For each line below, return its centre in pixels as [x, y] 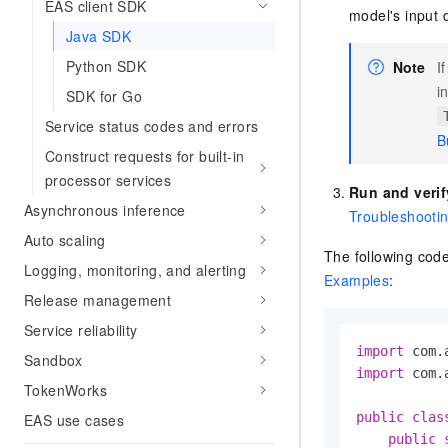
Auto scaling [65, 240]
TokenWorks [65, 390]
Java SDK [99, 36]
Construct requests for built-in [145, 156]
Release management [98, 300]
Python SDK [106, 66]
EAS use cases [74, 420]
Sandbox [53, 360]
